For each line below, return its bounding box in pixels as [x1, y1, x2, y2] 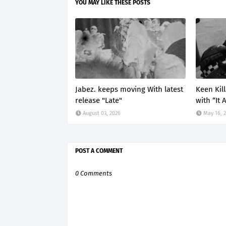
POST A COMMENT [75, 147, 123, 154]
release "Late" [75, 96, 122, 105]
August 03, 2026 [83, 110, 121, 117]
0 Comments [75, 169, 112, 177]
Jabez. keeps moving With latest [75, 85, 183, 94]
